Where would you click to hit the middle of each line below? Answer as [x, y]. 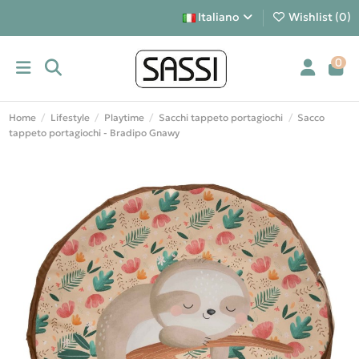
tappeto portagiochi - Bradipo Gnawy [94, 133]
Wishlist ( [312, 17]
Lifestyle [70, 118]
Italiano [218, 17]
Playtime [124, 118]
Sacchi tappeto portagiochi [221, 118]
